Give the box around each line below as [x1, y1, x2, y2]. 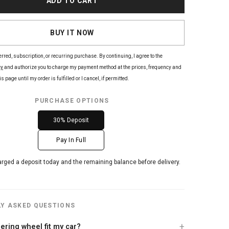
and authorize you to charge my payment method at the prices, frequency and [3, 64, 182, 70]
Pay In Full [56, 136, 86, 144]
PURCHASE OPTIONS [35, 97, 109, 104]
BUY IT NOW [50, 29, 95, 37]
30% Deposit [53, 117, 89, 124]
